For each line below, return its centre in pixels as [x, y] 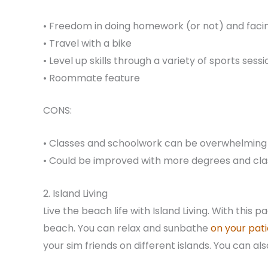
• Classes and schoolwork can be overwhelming [155, 143]
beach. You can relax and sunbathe [127, 228]
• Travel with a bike [87, 43]
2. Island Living [75, 193]
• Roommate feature [92, 78]
